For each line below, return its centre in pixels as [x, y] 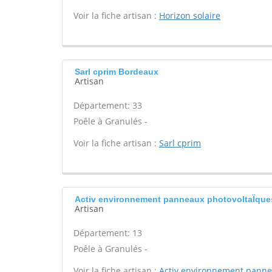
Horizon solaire [190, 15]
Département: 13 [108, 233]
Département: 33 [108, 105]
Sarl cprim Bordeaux [117, 72]
